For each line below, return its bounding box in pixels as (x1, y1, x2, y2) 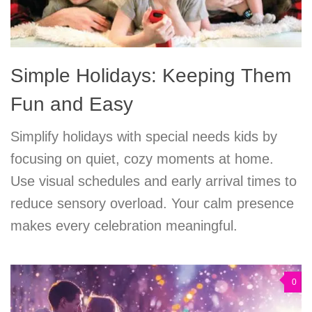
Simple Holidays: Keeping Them (10, 64, 291, 86)
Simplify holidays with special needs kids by (10, 128, 277, 144)
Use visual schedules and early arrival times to (10, 173, 297, 189)
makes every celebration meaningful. (10, 217, 237, 233)
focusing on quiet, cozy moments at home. (10, 150, 274, 166)
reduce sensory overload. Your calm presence (10, 195, 294, 211)
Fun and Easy (10, 93, 133, 115)
